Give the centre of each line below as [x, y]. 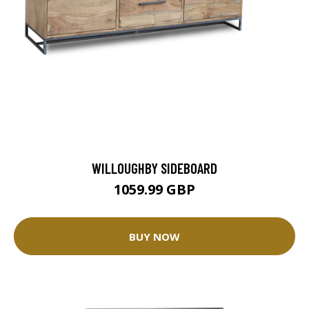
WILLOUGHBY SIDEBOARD [154, 168]
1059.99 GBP [154, 190]
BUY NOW [154, 236]
